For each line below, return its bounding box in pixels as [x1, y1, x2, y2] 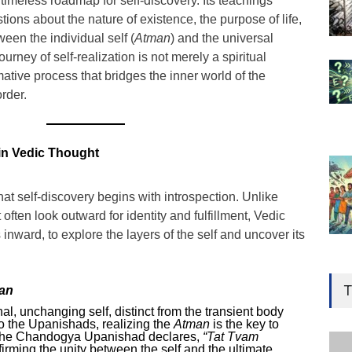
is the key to [210, 317, 279, 331]
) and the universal [170, 31, 273, 45]
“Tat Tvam [203, 330, 258, 343]
